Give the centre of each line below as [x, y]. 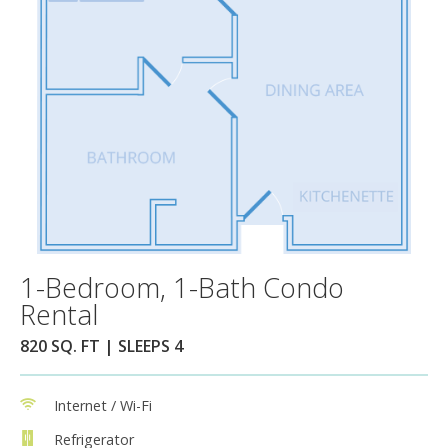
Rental [59, 314]
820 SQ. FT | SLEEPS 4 [101, 345]
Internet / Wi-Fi [103, 405]
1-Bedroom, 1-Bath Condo [182, 287]
